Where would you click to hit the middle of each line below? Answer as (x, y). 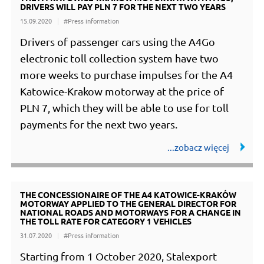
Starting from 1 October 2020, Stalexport (119, 256)
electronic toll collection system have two (120, 58)
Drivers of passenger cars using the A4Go (118, 42)
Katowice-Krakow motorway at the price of (122, 91)
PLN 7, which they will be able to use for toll (125, 108)
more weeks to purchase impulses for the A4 (127, 75)
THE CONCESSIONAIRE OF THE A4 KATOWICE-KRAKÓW (128, 195)
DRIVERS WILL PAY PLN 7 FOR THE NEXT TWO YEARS (123, 7)
